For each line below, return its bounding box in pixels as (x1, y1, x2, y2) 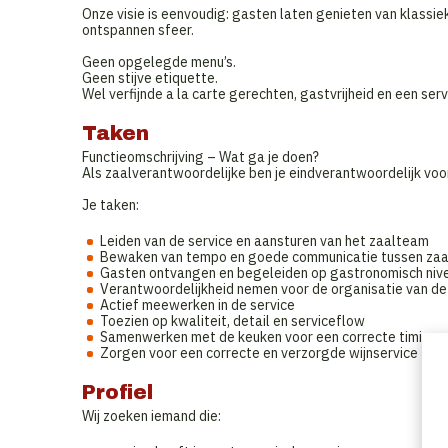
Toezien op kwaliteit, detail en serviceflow (100, 312, 365, 330)
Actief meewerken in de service (100, 296, 295, 314)
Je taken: (82, 196, 139, 214)
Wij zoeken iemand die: (82, 407, 221, 425)
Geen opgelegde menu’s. (82, 53, 236, 71)
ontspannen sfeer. (82, 21, 194, 39)
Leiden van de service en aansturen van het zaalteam (100, 232, 429, 250)
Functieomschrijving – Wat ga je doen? (82, 148, 319, 166)
